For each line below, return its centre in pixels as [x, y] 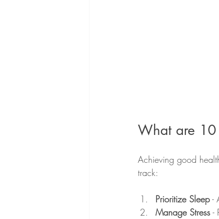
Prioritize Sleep [183, 199]
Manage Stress [183, 212]
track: [148, 172]
